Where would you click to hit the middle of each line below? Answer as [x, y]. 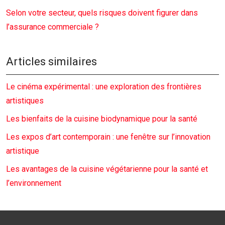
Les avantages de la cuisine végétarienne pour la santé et [107, 169]
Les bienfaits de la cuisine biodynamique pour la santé [102, 119]
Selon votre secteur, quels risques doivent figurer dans [102, 13]
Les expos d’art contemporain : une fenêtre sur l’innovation [108, 137]
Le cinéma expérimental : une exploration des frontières [104, 87]
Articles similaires [51, 62]
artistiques [25, 101]
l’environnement [34, 183]
